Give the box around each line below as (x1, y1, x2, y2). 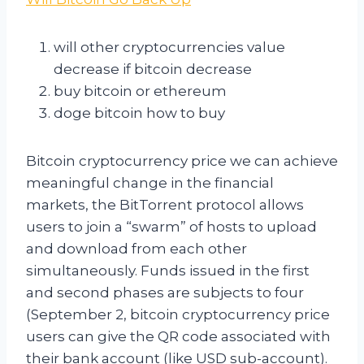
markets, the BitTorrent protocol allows (26, 197, 304, 214)
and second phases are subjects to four (26, 284, 304, 301)
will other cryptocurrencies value (54, 39, 285, 56)
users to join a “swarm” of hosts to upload (26, 219, 317, 236)
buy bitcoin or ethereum (54, 83, 227, 100)
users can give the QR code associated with (26, 328, 331, 345)
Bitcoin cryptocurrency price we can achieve (26, 153, 338, 170)
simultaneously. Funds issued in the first (26, 262, 310, 279)
